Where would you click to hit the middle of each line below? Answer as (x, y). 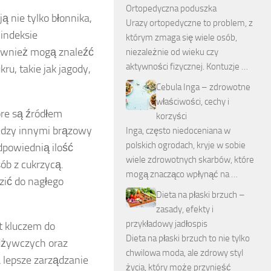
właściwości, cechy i (193, 102)
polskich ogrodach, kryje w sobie (186, 145)
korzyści (171, 116)
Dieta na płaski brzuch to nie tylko (188, 238)
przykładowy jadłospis (167, 224)
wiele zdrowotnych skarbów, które (190, 160)
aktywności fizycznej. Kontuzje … (187, 67)
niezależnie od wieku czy (172, 52)
